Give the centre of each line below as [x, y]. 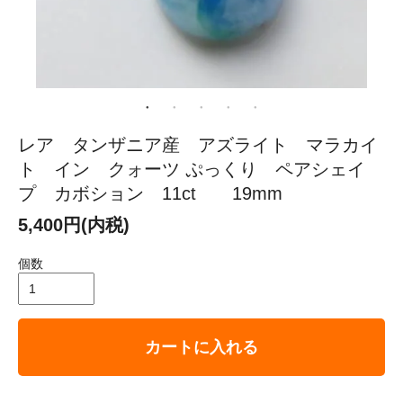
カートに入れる [201, 347]
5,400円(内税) [74, 224]
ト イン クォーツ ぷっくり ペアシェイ [192, 169]
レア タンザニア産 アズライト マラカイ [198, 144]
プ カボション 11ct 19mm [150, 193]
